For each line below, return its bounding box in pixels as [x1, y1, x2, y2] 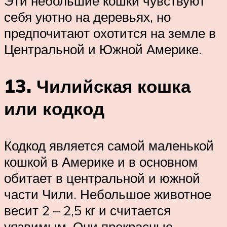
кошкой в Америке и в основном [4, 153, 198, 170]
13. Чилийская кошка [4, 74, 191, 97]
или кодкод [4, 97, 104, 120]
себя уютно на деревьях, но [4, 8, 171, 25]
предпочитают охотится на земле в [4, 24, 216, 41]
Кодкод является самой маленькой [4, 137, 214, 154]
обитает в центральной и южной [4, 169, 200, 186]
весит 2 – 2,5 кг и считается [4, 202, 171, 218]
